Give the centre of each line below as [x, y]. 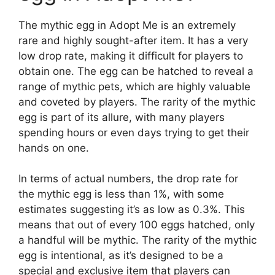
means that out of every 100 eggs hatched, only [137, 225]
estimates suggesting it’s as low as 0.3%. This [132, 209]
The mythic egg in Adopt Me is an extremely [127, 25]
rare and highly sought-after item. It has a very [133, 40]
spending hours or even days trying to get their [134, 132]
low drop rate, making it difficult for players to [131, 56]
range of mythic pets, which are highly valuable [134, 86]
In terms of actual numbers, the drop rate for [128, 179]
